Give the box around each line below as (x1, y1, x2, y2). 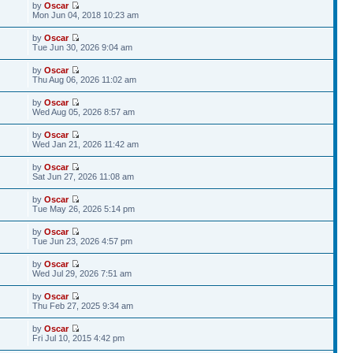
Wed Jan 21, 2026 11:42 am (32, 139, 139, 149)
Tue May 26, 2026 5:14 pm (32, 204, 136, 214)
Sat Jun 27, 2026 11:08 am (32, 172, 135, 181)
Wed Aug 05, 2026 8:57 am (32, 107, 136, 117)
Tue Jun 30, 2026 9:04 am (32, 43, 133, 52)
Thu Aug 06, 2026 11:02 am (32, 75, 137, 84)
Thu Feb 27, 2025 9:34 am (32, 301, 134, 310)
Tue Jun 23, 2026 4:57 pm (32, 236, 133, 246)
